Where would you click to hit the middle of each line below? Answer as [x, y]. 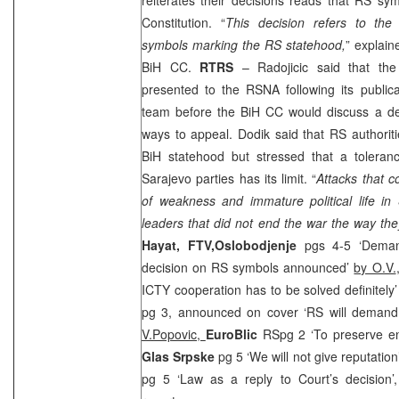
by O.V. [375, 267]
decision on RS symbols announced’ [248, 267]
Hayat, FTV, [178, 244]
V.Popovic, [174, 334]
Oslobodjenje [259, 244]
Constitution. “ [183, 22]
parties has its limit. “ [254, 178]
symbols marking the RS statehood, [244, 44]
